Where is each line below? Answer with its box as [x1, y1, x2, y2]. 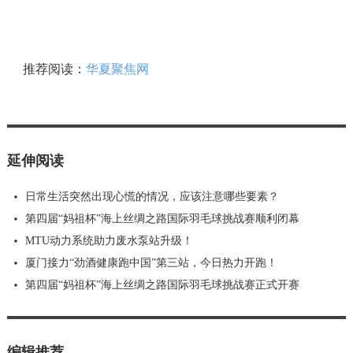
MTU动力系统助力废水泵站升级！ [24, 235, 193, 247]
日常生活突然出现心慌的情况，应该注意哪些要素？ [24, 191, 279, 203]
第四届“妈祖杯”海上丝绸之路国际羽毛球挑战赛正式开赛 [24, 279, 299, 292]
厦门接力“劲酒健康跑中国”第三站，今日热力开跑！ [24, 257, 277, 269]
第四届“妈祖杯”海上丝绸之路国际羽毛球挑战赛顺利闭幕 [24, 213, 299, 225]
